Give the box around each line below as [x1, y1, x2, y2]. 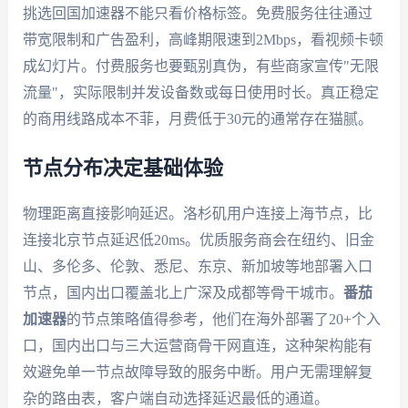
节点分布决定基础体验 [22, 158, 223, 179]
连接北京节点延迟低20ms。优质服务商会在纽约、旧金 [22, 232, 374, 249]
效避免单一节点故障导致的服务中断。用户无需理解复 [22, 364, 372, 381]
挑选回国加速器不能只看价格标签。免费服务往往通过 [22, 5, 372, 21]
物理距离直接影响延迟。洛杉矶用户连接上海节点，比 [22, 206, 372, 222]
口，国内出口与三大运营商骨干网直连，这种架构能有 [22, 338, 372, 354]
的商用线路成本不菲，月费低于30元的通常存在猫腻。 [22, 110, 372, 127]
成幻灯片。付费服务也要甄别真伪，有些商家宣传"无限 [22, 57, 379, 74]
